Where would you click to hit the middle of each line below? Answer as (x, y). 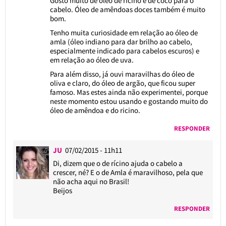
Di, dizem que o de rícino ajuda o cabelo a (118, 163)
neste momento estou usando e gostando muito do (129, 101)
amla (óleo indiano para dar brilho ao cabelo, (121, 41)
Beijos (63, 190)
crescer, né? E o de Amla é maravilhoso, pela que (128, 172)
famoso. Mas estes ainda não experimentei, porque (129, 92)
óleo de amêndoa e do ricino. (95, 110)
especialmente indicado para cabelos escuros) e (124, 50)
